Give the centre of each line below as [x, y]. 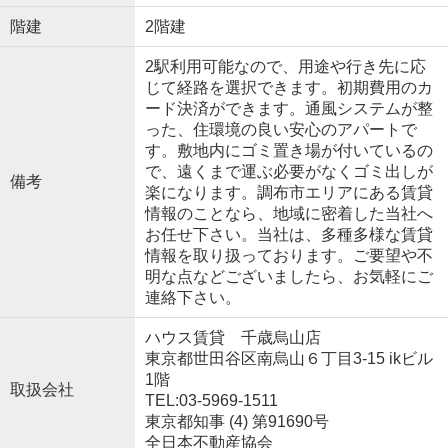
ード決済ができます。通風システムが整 [288, 108]
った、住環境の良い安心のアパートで [280, 129]
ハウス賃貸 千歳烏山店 [232, 337]
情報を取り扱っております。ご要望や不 [288, 255]
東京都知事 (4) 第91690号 [236, 421]
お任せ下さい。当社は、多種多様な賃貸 [288, 234]
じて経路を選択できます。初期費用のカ [288, 87]
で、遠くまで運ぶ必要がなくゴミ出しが [288, 171]
